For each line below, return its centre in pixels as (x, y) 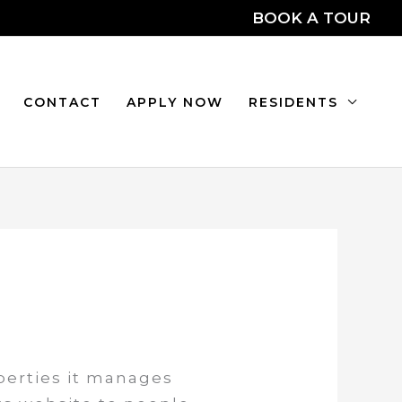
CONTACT (62, 102)
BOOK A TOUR (311, 18)
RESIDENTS (293, 102)
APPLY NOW (175, 102)
